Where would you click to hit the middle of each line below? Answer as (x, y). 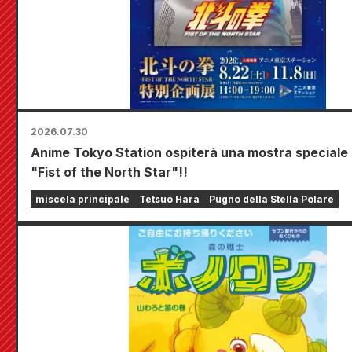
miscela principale (82, 200)
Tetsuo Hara (169, 200)
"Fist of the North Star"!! (109, 172)
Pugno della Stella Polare (271, 200)
